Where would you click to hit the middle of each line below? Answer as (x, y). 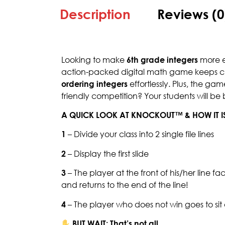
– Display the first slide (107, 153)
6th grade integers (162, 60)
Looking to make (94, 60)
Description (95, 14)
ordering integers (94, 84)
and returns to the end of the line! (125, 185)
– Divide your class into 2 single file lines (140, 134)
